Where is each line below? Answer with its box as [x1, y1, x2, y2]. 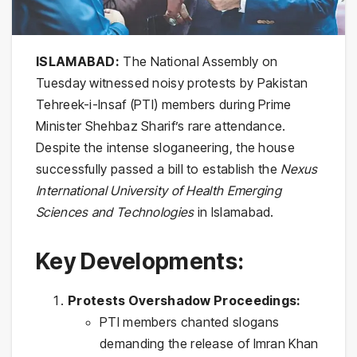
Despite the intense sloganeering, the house [36, 139, 295, 156]
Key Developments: [36, 248, 245, 276]
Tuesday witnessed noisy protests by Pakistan [36, 75, 308, 92]
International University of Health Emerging [36, 182, 281, 199]
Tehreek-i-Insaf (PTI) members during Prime [36, 96, 292, 113]
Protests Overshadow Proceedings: [68, 292, 301, 308]
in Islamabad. [194, 204, 274, 221]
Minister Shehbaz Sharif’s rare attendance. [36, 118, 286, 135]
